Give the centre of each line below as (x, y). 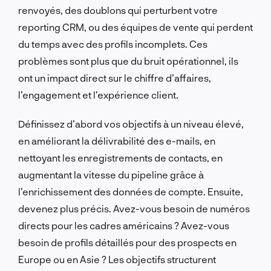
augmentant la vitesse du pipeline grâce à (111, 174)
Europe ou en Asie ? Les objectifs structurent (117, 259)
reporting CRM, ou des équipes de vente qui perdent (135, 27)
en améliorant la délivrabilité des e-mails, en (117, 140)
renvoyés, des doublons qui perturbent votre (118, 10)
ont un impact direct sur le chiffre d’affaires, (115, 77)
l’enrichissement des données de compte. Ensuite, (131, 191)
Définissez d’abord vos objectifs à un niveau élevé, (131, 123)
